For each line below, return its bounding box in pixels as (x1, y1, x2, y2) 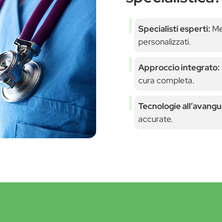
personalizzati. (138, 36, 191, 47)
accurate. (138, 113, 173, 124)
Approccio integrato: (138, 61, 220, 73)
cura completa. (138, 74, 194, 86)
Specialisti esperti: (138, 23, 210, 34)
